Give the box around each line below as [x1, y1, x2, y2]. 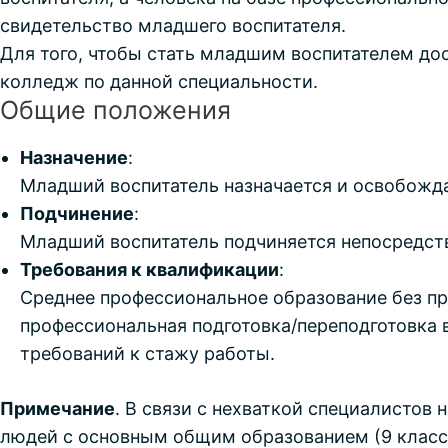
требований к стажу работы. [20, 343, 275, 364]
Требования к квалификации [20, 259, 279, 280]
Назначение [20, 147, 128, 168]
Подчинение [20, 203, 134, 224]
